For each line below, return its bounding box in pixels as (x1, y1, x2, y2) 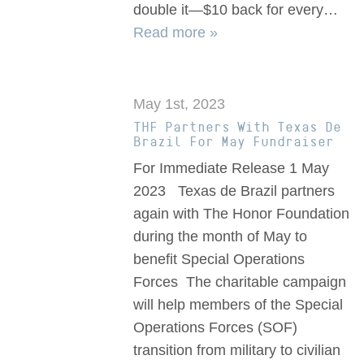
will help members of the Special (133, 297, 344, 314)
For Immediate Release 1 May (133, 160, 330, 177)
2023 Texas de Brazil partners (133, 183, 336, 200)
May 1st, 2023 (133, 96, 226, 113)
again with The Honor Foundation (133, 206, 350, 223)
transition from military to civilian (133, 342, 341, 359)
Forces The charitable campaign (133, 274, 347, 291)
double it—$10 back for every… (133, 2, 339, 19)
